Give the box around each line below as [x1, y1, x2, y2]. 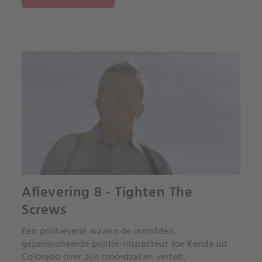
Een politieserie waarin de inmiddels [22, 223, 175, 239]
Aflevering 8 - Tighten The [22, 181, 193, 204]
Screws [22, 199, 67, 222]
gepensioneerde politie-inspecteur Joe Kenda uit [22, 236, 228, 252]
